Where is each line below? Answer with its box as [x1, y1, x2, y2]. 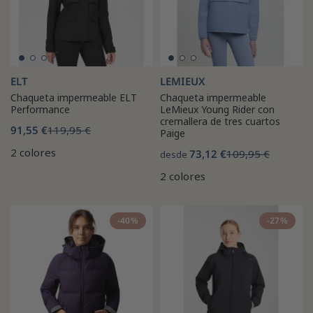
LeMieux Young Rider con [160, 102, 275, 116]
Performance [10, 102, 70, 116]
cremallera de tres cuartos [160, 114, 280, 128]
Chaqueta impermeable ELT [10, 90, 137, 104]
